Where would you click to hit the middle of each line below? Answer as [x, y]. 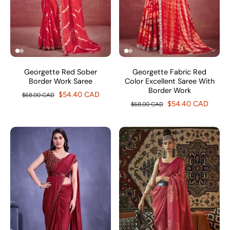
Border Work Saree [61, 81]
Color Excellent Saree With [169, 81]
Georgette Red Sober [61, 72]
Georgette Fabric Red [169, 72]
